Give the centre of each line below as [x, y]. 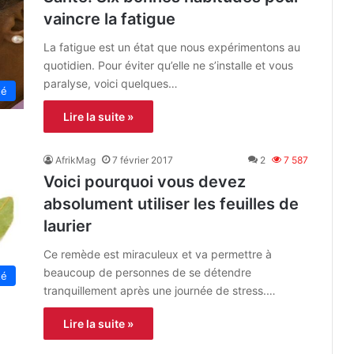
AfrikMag [75, 160]
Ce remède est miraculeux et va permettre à [158, 254]
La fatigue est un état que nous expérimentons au [172, 47]
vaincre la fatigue [109, 19]
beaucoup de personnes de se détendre [147, 273]
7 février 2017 [143, 160]
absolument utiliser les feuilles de [171, 204]
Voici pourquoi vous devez [145, 182]
